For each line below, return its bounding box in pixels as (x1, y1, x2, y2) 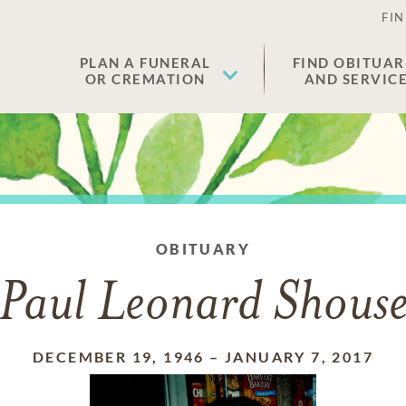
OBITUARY (155, 240, 251, 257)
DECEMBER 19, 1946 (32, 348, 205, 365)
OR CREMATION (84, 71, 206, 87)
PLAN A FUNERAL (79, 54, 211, 71)
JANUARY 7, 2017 (225, 348, 373, 365)
